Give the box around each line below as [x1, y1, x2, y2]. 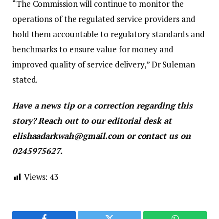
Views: [23, 171, 48, 182]
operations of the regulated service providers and [12, 13, 196, 24]
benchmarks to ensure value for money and [12, 43, 174, 55]
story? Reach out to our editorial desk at [12, 114, 172, 126]
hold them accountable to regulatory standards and [12, 28, 205, 40]
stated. [12, 73, 38, 85]
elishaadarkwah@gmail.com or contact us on [12, 130, 191, 141]
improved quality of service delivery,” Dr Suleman [12, 58, 195, 70]
